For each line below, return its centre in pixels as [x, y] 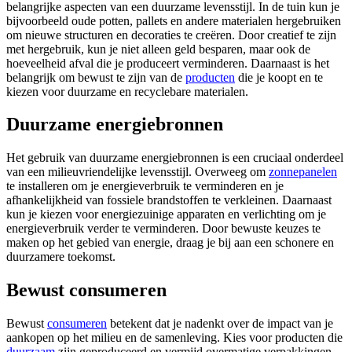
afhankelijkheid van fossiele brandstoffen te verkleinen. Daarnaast [169, 200]
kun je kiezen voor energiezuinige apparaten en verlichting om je [166, 214]
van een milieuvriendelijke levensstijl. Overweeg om [137, 172]
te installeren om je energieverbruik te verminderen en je [145, 186]
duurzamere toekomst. [61, 257]
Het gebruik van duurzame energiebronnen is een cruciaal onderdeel [175, 158]
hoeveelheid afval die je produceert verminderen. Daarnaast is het [168, 63]
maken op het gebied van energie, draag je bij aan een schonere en [170, 243]
